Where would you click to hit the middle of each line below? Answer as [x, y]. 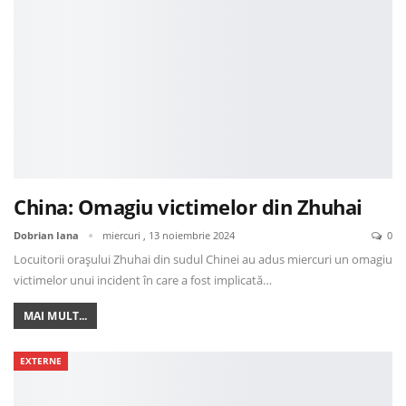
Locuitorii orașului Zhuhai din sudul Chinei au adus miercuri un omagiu [203, 260]
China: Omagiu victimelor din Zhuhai [188, 207]
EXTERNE [41, 361]
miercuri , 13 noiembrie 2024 [169, 236]
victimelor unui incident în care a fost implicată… [143, 280]
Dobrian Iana [48, 236]
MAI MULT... [56, 316]
